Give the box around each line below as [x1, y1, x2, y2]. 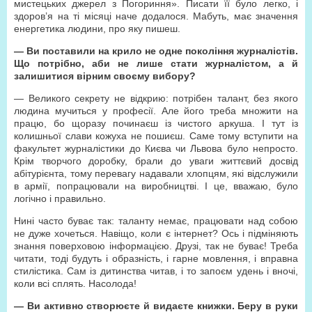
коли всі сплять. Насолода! [14, 278, 136, 289]
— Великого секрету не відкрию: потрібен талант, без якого [14, 93, 298, 104]
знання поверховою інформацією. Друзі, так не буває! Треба [14, 240, 298, 251]
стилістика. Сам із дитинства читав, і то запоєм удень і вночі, [14, 265, 298, 276]
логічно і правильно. [14, 193, 106, 204]
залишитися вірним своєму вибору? [14, 70, 196, 81]
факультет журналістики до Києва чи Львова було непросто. [14, 143, 298, 154]
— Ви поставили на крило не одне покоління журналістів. [14, 45, 298, 56]
